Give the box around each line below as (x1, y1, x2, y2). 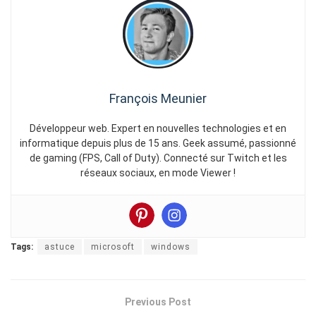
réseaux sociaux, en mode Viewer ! (80, 167, 236, 179)
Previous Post (125, 296, 191, 308)
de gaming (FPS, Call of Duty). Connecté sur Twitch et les (29, 152, 287, 164)
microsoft (91, 242, 135, 253)
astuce (44, 242, 75, 253)
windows (151, 242, 190, 253)
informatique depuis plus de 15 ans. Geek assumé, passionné (20, 138, 296, 150)
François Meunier (109, 91, 207, 107)
